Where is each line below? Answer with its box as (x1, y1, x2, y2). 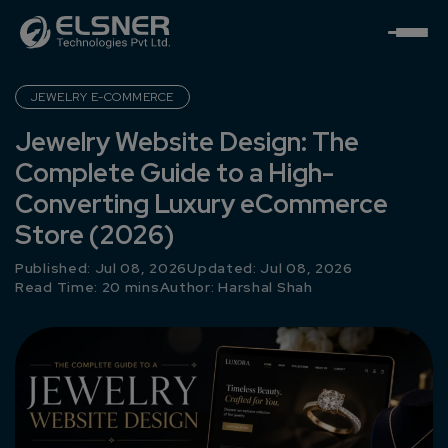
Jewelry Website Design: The (15, 125, 359, 159)
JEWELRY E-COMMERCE (31, 89, 174, 105)
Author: (159, 278, 219, 296)
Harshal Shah (218, 278, 313, 296)
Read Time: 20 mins (15, 278, 160, 296)
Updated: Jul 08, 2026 (187, 259, 353, 277)
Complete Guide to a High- (15, 156, 334, 190)
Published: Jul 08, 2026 (15, 259, 188, 277)
